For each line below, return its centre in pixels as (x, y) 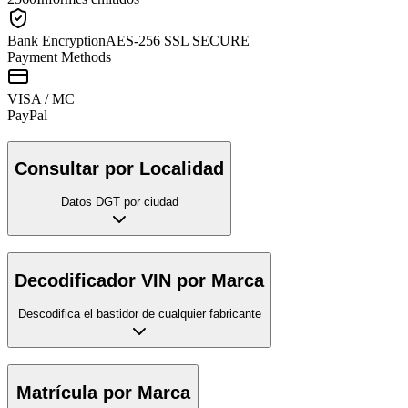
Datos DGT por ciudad (119, 201)
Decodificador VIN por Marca (139, 281)
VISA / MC (41, 98)
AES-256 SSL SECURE (178, 40)
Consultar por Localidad (119, 169)
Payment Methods (59, 56)
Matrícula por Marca (103, 392)
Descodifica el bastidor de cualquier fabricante (139, 313)
